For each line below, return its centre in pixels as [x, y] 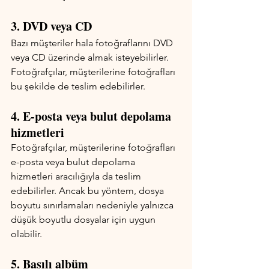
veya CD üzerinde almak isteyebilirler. [91, 58]
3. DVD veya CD [51, 26]
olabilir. [26, 234]
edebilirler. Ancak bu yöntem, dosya [89, 191]
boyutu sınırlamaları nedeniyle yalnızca [93, 205]
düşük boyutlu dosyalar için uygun [84, 220]
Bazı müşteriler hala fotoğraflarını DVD [93, 43]
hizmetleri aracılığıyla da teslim [77, 177]
